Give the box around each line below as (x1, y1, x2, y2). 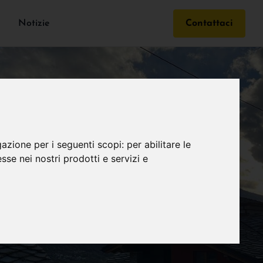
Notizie (18, 19, 50, 28)
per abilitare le (127, 139, 191, 151)
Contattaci (186, 19, 233, 28)
